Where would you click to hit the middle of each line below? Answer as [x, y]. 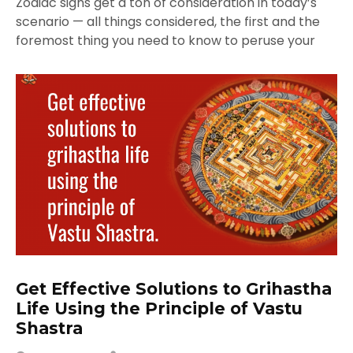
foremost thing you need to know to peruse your [165, 41]
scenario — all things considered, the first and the [168, 22]
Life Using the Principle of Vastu [159, 308]
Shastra [49, 328]
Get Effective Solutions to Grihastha [174, 288]
